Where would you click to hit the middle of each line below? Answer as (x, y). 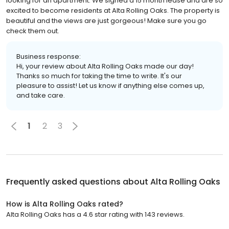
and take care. (41, 95)
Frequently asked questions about (78, 181)
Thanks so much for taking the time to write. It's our (99, 76)
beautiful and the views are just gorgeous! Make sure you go (106, 20)
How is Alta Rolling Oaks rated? (65, 204)
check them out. (33, 31)
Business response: (49, 56)
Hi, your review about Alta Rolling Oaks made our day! (105, 66)
